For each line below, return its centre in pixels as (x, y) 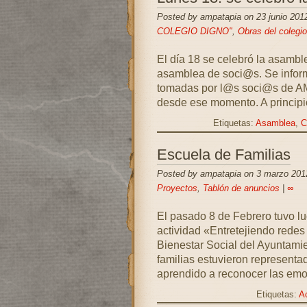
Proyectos (177, 188)
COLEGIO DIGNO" (194, 31)
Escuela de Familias (223, 155)
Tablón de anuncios (241, 188)
